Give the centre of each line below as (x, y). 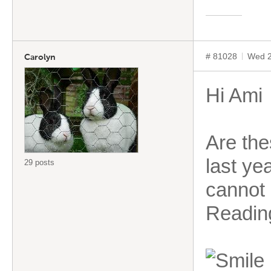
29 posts (39, 162)
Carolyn (40, 57)
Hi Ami (234, 95)
